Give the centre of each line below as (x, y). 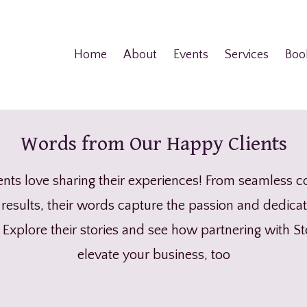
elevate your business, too (153, 255)
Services (247, 55)
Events (191, 55)
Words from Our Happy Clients (153, 144)
